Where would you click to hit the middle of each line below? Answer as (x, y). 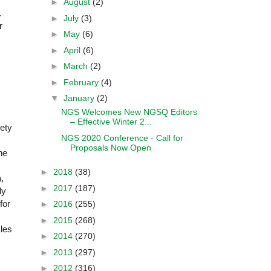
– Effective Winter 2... (111, 122)
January (80, 98)
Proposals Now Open (110, 147)
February (82, 82)
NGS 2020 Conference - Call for (122, 138)
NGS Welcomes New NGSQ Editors (129, 112)
